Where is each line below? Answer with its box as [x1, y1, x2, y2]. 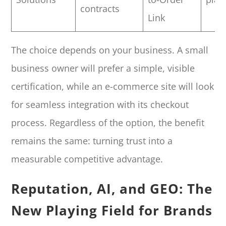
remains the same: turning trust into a [11, 134, 173, 147]
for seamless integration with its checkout [11, 98, 189, 110]
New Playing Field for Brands [11, 201, 213, 219]
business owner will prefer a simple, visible [11, 62, 195, 74]
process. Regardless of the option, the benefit [11, 116, 205, 129]
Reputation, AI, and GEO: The [11, 179, 213, 198]
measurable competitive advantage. [11, 152, 163, 165]
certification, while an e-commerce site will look [11, 80, 214, 92]
